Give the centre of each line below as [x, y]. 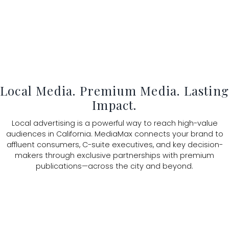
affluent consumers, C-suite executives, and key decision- [114, 144]
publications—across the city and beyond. [114, 166]
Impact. [114, 105]
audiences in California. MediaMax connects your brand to [114, 134]
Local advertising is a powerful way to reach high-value [114, 123]
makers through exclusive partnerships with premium [114, 155]
